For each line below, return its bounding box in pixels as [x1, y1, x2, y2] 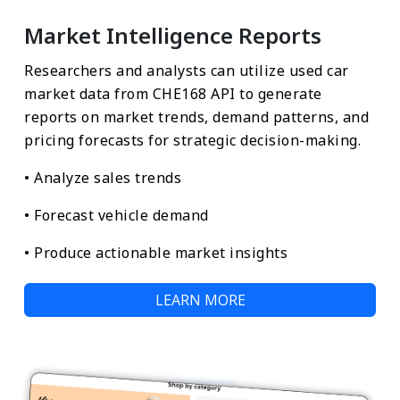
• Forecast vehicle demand [24, 204, 209, 225]
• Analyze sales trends [24, 167, 181, 187]
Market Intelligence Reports [24, 20, 321, 50]
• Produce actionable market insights [24, 242, 287, 262]
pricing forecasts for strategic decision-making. [24, 129, 361, 150]
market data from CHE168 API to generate [24, 83, 322, 104]
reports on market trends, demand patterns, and [24, 106, 369, 127]
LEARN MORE [154, 289, 246, 310]
